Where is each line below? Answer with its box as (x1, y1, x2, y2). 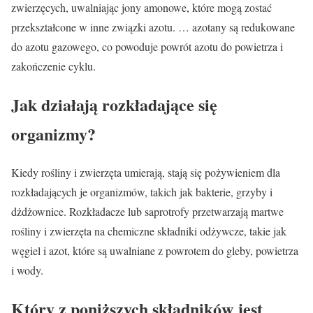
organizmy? (11, 121, 96, 146)
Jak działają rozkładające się (11, 92, 217, 117)
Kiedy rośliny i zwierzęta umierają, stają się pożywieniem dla (11, 164, 280, 180)
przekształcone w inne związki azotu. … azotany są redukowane (11, 19, 295, 34)
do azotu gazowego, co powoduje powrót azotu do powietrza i (11, 38, 283, 54)
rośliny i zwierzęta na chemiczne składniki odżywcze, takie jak (11, 223, 286, 238)
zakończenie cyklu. (11, 58, 96, 73)
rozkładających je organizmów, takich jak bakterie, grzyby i (11, 184, 272, 199)
